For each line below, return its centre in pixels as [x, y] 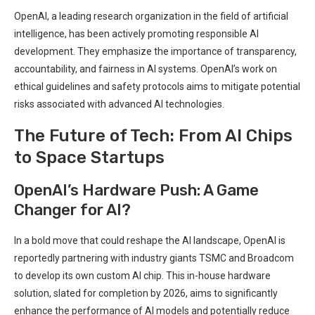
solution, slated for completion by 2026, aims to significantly [146, 293]
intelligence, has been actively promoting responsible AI [136, 33]
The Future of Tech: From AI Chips [153, 135]
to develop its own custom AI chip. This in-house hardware [142, 275]
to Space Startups [89, 157]
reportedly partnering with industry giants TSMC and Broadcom [154, 258]
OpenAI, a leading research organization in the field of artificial [151, 16]
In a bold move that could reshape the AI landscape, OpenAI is [150, 240]
